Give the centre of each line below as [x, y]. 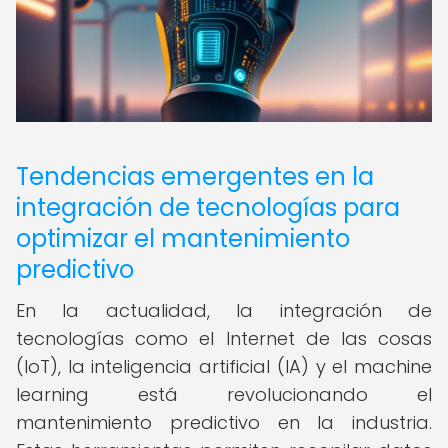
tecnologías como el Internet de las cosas [224, 338]
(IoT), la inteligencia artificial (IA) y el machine [224, 366]
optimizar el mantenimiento [183, 238]
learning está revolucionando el [224, 394]
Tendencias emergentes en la [195, 176]
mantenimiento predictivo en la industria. [224, 422]
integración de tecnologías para [208, 207]
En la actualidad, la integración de [224, 310]
